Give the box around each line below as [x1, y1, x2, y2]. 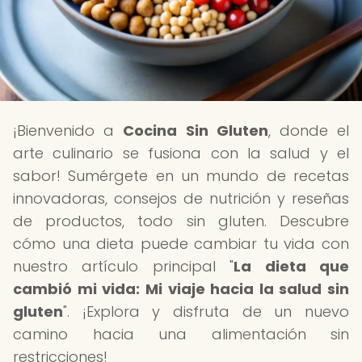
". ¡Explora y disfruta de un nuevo [63, 301, 349, 322]
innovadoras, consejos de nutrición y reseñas [13, 188, 349, 208]
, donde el [267, 120, 350, 141]
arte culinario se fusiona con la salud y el [13, 143, 349, 163]
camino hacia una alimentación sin [13, 324, 349, 344]
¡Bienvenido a [13, 120, 124, 141]
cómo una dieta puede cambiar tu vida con [13, 234, 349, 254]
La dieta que [234, 256, 350, 276]
